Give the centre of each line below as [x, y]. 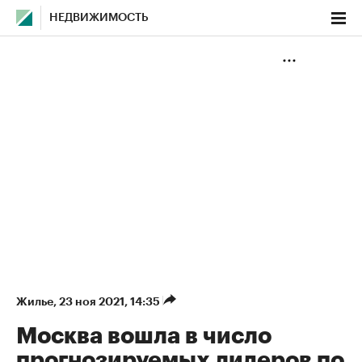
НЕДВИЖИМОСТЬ [99, 18]
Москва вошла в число [144, 336]
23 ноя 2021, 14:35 [111, 301]
